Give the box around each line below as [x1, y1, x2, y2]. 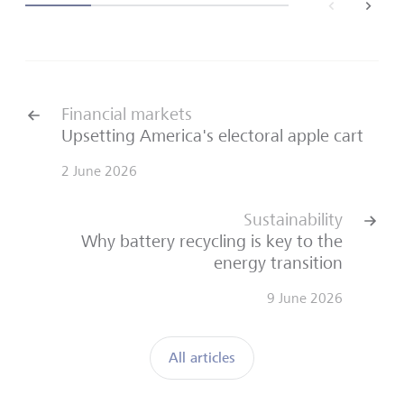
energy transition [214, 252, 343, 273]
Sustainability [243, 208, 343, 230]
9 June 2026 [267, 289, 343, 307]
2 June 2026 [61, 161, 137, 179]
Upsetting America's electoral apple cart [61, 124, 363, 146]
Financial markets [61, 103, 192, 124]
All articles [169, 347, 235, 367]
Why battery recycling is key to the [81, 230, 343, 252]
